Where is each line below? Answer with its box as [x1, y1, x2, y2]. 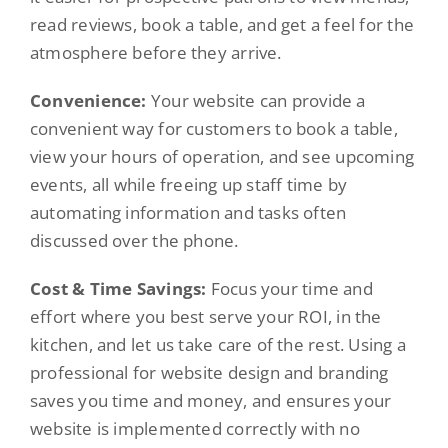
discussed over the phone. [29, 229, 239, 253]
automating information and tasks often [29, 201, 347, 225]
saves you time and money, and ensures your [29, 389, 392, 413]
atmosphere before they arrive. [29, 41, 282, 65]
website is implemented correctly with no [29, 417, 360, 441]
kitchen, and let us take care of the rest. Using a [29, 333, 407, 357]
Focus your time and [206, 277, 373, 301]
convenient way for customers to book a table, [29, 117, 398, 141]
